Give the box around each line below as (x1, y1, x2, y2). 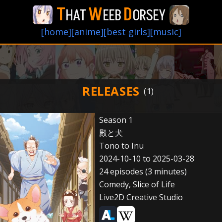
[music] (150, 26, 181, 38)
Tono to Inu (99, 140, 144, 151)
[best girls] (103, 26, 150, 38)
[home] (41, 26, 71, 38)
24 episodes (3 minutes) (99, 166, 187, 177)
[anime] (71, 26, 104, 38)
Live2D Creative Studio (99, 192, 183, 203)
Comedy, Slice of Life (99, 179, 175, 190)
